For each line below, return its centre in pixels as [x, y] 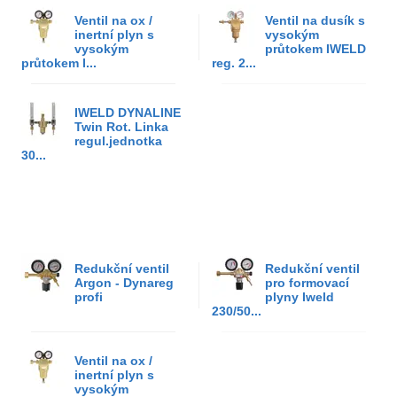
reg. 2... [234, 62]
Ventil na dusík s [315, 20]
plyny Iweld [300, 296]
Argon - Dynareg [124, 282]
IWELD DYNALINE [128, 112]
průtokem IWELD [315, 48]
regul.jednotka [118, 140]
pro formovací [307, 282]
